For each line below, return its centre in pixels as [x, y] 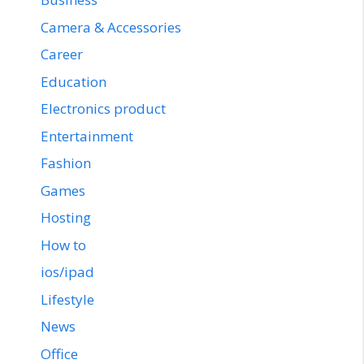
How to [63, 245]
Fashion [66, 163]
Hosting [66, 218]
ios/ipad [67, 272]
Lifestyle [67, 299]
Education [74, 81]
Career [62, 54]
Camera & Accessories [111, 27]
